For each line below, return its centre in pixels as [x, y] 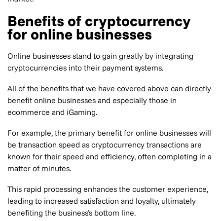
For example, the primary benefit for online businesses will [109, 133]
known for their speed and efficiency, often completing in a [110, 156]
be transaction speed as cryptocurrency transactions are [105, 145]
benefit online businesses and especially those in [92, 100]
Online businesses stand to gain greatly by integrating [100, 56]
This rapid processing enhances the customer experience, [108, 189]
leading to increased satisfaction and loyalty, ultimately [102, 201]
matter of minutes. [39, 168]
